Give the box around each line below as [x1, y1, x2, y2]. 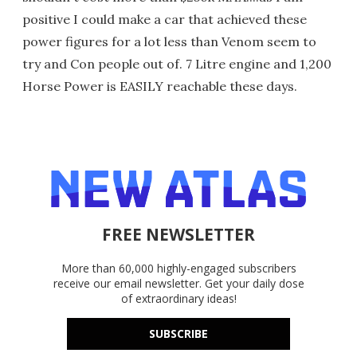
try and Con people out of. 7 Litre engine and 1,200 [22, 55, 331, 72]
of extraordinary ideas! [120, 290, 237, 306]
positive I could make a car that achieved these [22, 10, 307, 27]
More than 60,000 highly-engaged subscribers [61, 260, 296, 276]
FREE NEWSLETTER [102, 222, 255, 245]
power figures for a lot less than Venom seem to [22, 33, 316, 49]
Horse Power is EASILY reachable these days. [22, 77, 297, 94]
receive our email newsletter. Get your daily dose [53, 275, 304, 291]
